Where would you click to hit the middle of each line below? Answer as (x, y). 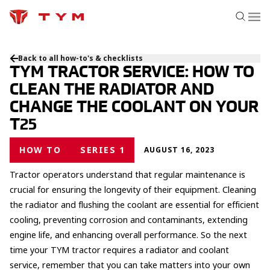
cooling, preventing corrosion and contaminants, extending (129, 220)
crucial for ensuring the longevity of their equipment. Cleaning (133, 190)
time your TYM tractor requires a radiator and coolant (119, 250)
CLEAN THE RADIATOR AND (112, 89)
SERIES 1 (102, 150)
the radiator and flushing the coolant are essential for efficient (134, 205)
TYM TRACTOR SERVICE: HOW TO (132, 71)
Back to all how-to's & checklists (80, 58)
